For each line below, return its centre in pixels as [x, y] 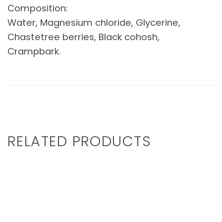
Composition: [38, 8]
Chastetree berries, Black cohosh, [83, 37]
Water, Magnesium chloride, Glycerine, [94, 23]
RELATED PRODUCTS [80, 141]
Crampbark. [34, 52]
